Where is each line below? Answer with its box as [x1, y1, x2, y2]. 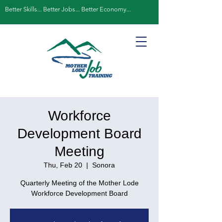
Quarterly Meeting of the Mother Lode [20, 179, 139, 187]
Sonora [92, 161, 115, 169]
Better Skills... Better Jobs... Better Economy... [5, 5, 131, 13]
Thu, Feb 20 [44, 161, 82, 169]
